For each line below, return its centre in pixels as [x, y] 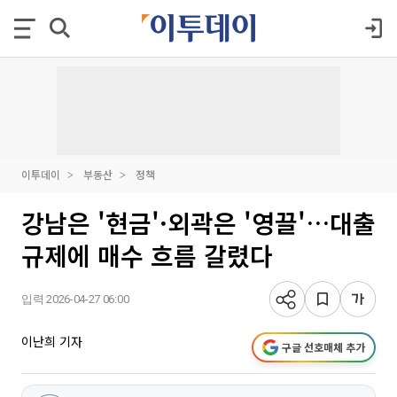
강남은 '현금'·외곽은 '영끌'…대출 [198, 222]
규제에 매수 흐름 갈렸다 [147, 255]
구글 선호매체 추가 [323, 347]
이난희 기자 [52, 341]
